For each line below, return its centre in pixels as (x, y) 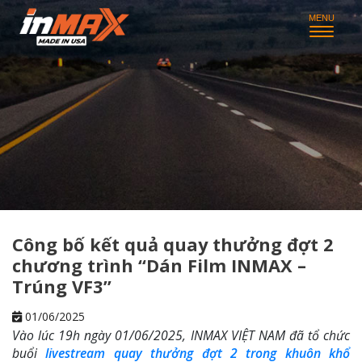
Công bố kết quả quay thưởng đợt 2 (173, 244)
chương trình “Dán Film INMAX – (159, 265)
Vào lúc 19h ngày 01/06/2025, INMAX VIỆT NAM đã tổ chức (181, 336)
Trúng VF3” (62, 286)
